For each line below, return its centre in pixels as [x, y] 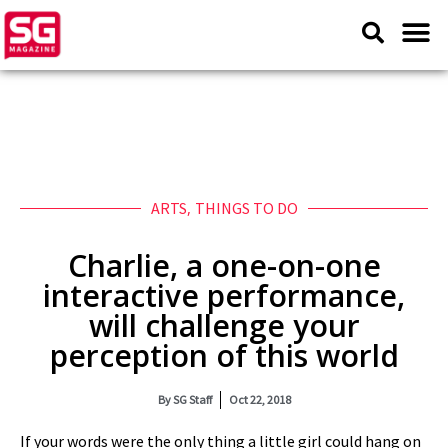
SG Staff [191, 399]
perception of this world [224, 355]
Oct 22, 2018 [259, 399]
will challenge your [224, 325]
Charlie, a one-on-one [224, 265]
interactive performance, [224, 295]
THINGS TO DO [246, 208]
